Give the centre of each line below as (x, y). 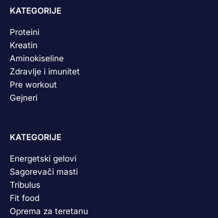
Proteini (25, 32)
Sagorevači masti (44, 172)
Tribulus (25, 185)
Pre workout (33, 85)
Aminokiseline (37, 58)
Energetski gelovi (43, 159)
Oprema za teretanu (49, 211)
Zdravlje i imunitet (45, 72)
